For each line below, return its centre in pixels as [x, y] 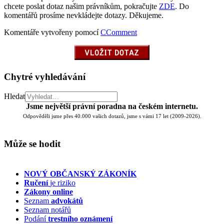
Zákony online [48, 191]
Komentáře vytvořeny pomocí [52, 32]
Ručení [37, 182]
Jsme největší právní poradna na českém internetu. [112, 106]
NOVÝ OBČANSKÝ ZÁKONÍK [80, 173]
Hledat [14, 96]
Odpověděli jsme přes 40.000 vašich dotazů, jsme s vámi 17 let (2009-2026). [112, 116]
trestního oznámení [80, 218]
